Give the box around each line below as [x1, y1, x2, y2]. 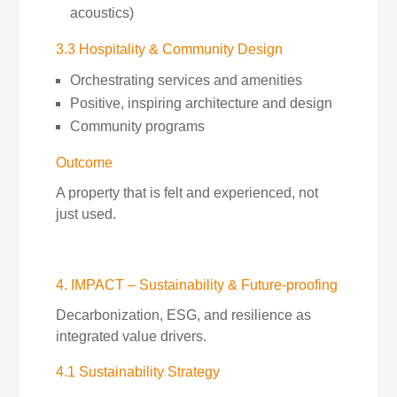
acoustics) [69, 5, 134, 20]
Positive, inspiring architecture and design [69, 96, 332, 111]
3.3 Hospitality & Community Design [55, 42, 283, 57]
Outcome [55, 155, 113, 170]
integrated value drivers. [55, 329, 206, 344]
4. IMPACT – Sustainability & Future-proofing [55, 277, 338, 292]
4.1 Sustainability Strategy [55, 364, 220, 379]
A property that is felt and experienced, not [55, 185, 318, 200]
